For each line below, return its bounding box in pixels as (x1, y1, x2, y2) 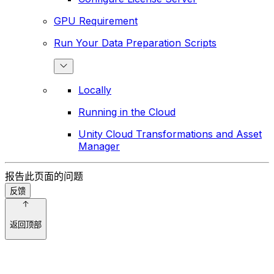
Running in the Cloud (78, 106, 176, 119)
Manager (78, 140, 120, 153)
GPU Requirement (54, 15, 138, 28)
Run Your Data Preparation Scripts (54, 37, 217, 50)
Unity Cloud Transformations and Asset (78, 128, 262, 141)
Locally (78, 84, 111, 97)
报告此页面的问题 (5, 170, 83, 183)
